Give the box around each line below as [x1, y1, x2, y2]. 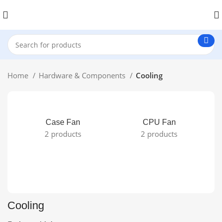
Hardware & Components [39, 70, 127, 80]
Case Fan [46, 118, 80, 126]
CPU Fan [142, 118, 176, 126]
